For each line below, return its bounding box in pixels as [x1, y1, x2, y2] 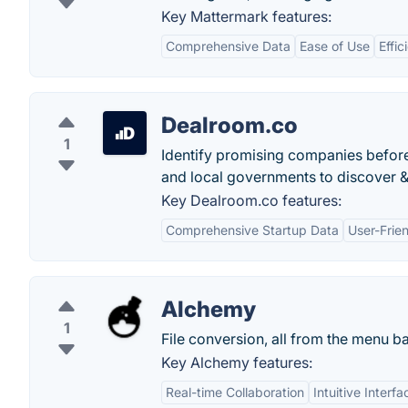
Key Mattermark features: [161, 7, 331, 25]
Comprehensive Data [166, 38, 291, 54]
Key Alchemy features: [161, 353, 312, 372]
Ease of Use [300, 38, 370, 54]
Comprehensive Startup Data [166, 222, 339, 238]
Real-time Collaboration [166, 384, 304, 400]
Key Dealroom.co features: [161, 191, 342, 209]
